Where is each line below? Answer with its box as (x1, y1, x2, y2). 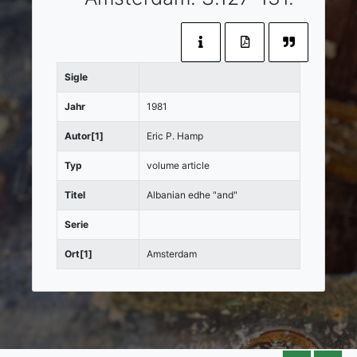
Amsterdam (147, 248, 197, 261)
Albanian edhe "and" (147, 189, 237, 202)
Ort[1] (65, 248, 92, 261)
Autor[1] (65, 130, 104, 143)
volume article (147, 159, 210, 172)
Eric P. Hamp (147, 130, 203, 143)
